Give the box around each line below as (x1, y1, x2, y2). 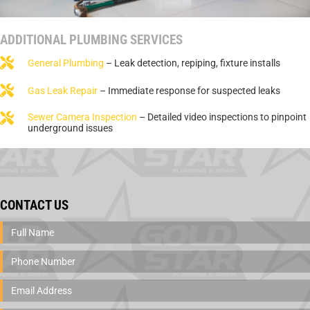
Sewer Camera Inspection (28, 111, 137, 123)
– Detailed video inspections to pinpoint (137, 111, 307, 123)
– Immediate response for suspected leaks (98, 85, 280, 97)
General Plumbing (28, 57, 104, 69)
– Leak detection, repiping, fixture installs (104, 57, 280, 69)
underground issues (28, 122, 113, 134)
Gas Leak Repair (28, 85, 98, 97)
